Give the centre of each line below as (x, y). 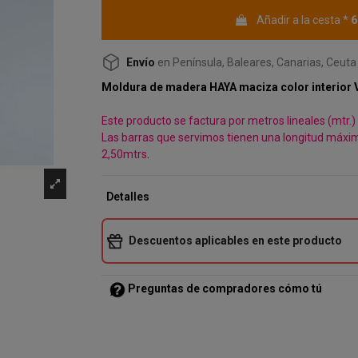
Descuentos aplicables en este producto (235, 241)
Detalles (128, 197)
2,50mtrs (124, 155)
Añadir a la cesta (298, 20)
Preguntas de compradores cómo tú (224, 289)
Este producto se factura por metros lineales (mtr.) (229, 121)
